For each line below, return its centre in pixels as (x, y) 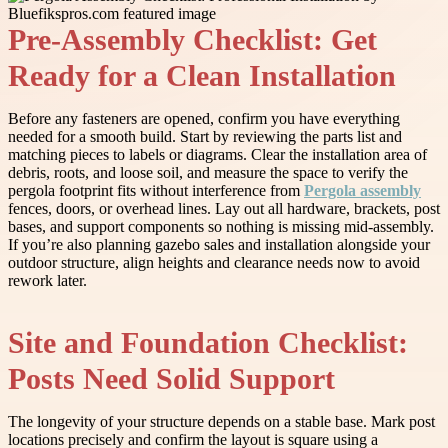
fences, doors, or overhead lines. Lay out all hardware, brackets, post (224, 209)
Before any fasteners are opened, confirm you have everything (204, 119)
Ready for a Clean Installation (202, 76)
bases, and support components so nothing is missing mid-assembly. (221, 227)
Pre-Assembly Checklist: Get (192, 40)
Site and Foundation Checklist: (208, 343)
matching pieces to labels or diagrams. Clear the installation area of (217, 155)
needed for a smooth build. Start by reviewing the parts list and (205, 137)
